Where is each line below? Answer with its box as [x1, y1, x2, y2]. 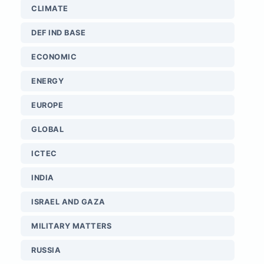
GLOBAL [31, 125, 64, 134]
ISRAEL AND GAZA [31, 197, 105, 207]
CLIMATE [31, 4, 68, 14]
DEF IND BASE [31, 28, 85, 38]
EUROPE [31, 101, 63, 110]
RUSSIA [31, 246, 61, 255]
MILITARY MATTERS [31, 222, 111, 231]
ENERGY [31, 77, 64, 86]
